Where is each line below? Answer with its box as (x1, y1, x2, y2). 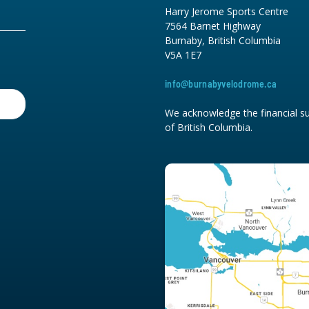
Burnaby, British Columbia (165, 33, 281, 47)
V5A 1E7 (165, 48, 201, 61)
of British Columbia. (165, 120, 252, 134)
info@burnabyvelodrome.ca (165, 77, 277, 90)
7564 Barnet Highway (165, 19, 261, 32)
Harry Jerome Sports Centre (165, 4, 288, 18)
